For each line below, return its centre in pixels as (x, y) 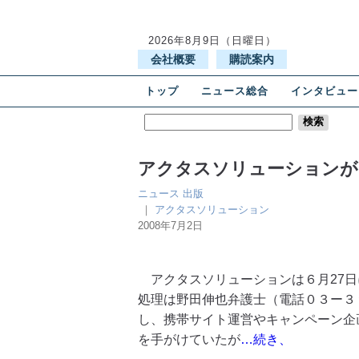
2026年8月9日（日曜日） (212, 40)
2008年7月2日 (170, 226)
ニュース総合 (235, 91)
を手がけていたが (189, 339)
